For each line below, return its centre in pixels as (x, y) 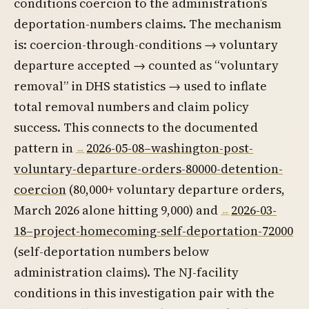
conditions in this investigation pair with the (144, 293)
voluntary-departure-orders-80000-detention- (148, 169)
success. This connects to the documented (136, 128)
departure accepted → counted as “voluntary (146, 66)
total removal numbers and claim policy (131, 107)
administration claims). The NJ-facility (126, 272)
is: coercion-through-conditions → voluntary (146, 45)
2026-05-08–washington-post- (170, 148)
